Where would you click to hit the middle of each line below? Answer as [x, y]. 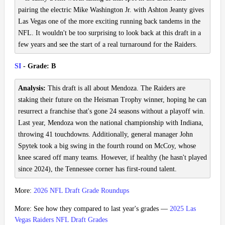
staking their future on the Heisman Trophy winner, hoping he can [112, 100]
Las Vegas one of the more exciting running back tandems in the [109, 22]
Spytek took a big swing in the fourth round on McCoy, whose [107, 146]
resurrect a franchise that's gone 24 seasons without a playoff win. [111, 111]
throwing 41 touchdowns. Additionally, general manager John [105, 135]
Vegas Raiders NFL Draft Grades [61, 220]
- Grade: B [38, 66]
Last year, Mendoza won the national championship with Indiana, [111, 123]
